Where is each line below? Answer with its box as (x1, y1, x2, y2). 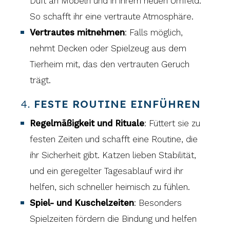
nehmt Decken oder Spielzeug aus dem (30, 43, 187, 53)
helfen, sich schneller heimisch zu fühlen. (30, 181, 190, 192)
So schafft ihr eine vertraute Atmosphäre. (30, 11, 194, 22)
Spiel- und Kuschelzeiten (30, 197, 135, 208)
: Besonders (134, 197, 182, 208)
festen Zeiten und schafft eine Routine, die (30, 133, 198, 144)
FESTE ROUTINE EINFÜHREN (34, 97, 201, 110)
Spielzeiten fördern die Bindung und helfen (30, 213, 197, 224)
